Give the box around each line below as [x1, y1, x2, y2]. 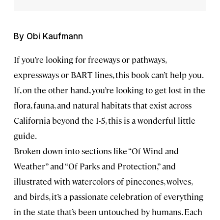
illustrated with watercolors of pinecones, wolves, [14, 175, 192, 187]
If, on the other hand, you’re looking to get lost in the [14, 84, 205, 95]
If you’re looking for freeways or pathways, [14, 54, 166, 65]
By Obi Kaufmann [14, 31, 83, 41]
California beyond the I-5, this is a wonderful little [14, 114, 195, 126]
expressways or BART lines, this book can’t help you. [14, 69, 203, 80]
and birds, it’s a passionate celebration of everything [14, 191, 203, 202]
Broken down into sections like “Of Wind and [14, 145, 179, 156]
